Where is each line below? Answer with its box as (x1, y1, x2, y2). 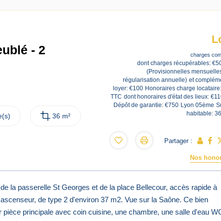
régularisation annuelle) (123, 76, 187, 83)
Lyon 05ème (181, 102, 215, 109)
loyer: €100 (113, 85, 144, 92)
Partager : (164, 137, 193, 145)
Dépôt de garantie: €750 (113, 102, 179, 109)
